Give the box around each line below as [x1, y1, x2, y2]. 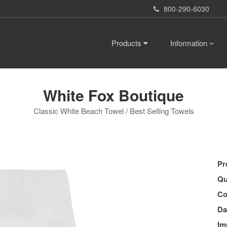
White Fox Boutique [43, 84, 184, 106]
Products [111, 37, 143, 48]
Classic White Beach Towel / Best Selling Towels [33, 105, 194, 117]
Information [170, 37, 209, 48]
